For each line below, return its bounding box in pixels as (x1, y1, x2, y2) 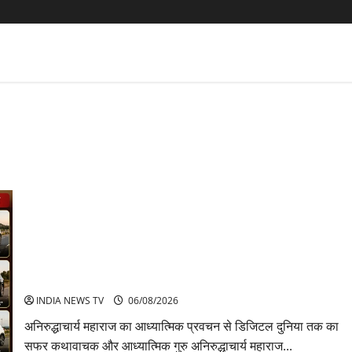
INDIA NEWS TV (35, 293, 104, 307)
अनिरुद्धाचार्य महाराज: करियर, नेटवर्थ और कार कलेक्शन (24, 269, 272, 289)
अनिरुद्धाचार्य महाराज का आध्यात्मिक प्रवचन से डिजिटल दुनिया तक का (24, 317, 339, 335)
